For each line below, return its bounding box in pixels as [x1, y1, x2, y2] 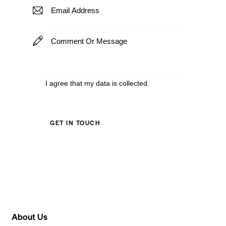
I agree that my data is [45, 79, 120, 88]
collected [119, 79, 148, 88]
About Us [12, 210, 48, 223]
